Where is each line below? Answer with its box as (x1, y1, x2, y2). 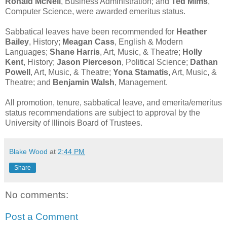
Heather (176, 27, 207, 36)
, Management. (115, 78, 168, 87)
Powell (5, 67, 30, 77)
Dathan (190, 57, 218, 66)
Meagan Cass (62, 37, 115, 46)
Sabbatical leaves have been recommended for (5, 27, 176, 36)
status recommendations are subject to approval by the (5, 108, 200, 117)
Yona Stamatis (113, 67, 168, 77)
